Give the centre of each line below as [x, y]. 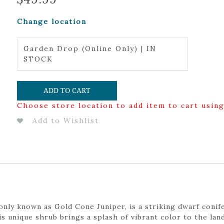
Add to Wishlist [65, 120]
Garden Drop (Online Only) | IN [90, 48]
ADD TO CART [67, 90]
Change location [51, 21]
